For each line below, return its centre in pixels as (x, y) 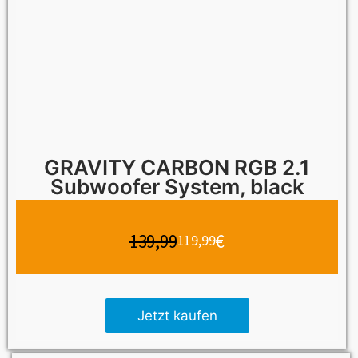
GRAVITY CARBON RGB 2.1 (177, 167)
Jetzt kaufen (177, 315)
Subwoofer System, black (177, 186)
